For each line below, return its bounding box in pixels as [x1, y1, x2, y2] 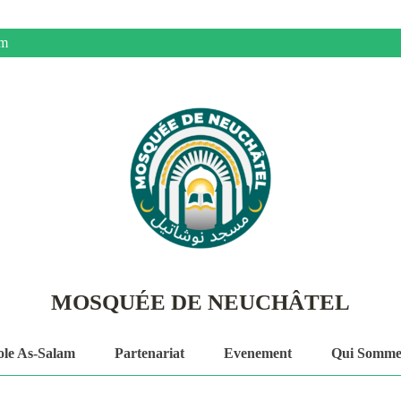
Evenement [223, 346, 292, 361]
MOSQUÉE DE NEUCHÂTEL [51, 290, 350, 314]
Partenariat [114, 346, 184, 361]
